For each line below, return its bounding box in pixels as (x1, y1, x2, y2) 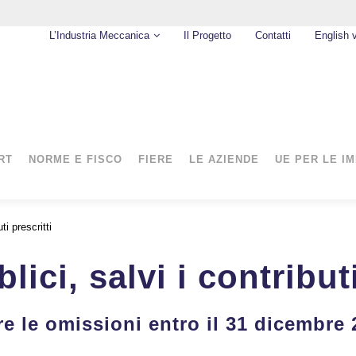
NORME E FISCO (28, 153, 122, 165)
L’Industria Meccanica (49, 29, 150, 41)
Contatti (255, 29, 292, 41)
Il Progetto (184, 29, 232, 41)
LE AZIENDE (188, 153, 259, 165)
